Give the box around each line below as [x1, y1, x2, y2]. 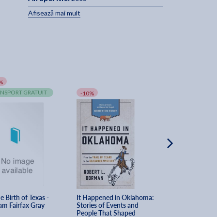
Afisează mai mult [28, 9, 80, 17]
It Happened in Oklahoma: [77, 193, 156, 202]
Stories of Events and [77, 201, 140, 210]
